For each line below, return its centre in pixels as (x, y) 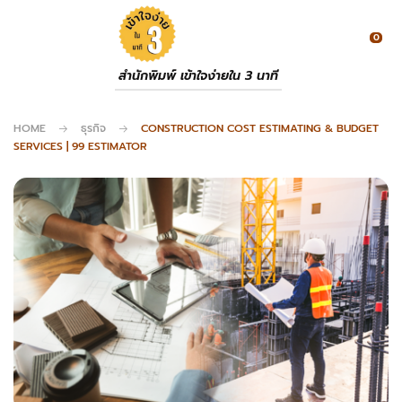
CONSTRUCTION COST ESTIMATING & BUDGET (260, 128)
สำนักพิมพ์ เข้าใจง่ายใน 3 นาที (198, 76)
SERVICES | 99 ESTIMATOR (80, 146)
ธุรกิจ (93, 128)
